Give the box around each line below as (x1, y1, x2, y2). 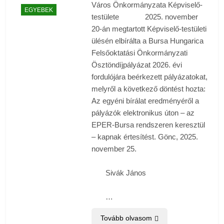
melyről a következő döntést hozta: (91, 84, 205, 93)
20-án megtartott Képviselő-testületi (91, 24, 206, 33)
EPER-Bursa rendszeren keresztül (91, 120, 205, 129)
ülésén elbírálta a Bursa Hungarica (91, 36, 203, 45)
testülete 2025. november (91, 12, 198, 21)
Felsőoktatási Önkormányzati (91, 48, 187, 57)
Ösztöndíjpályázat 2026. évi (91, 60, 182, 69)
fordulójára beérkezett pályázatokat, (91, 72, 207, 81)
